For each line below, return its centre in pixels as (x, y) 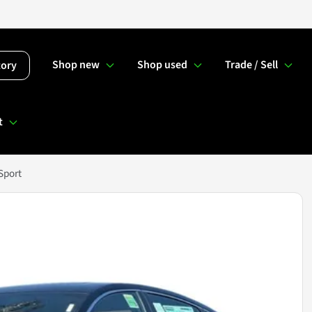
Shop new (76, 65)
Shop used (162, 65)
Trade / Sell (251, 65)
